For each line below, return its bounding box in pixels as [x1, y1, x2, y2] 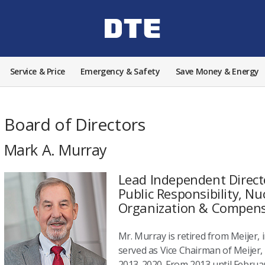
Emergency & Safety [80, 66, 160, 77]
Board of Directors [4, 113, 146, 135]
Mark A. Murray [4, 140, 107, 160]
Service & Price [9, 66, 65, 77]
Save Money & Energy [175, 66, 260, 77]
